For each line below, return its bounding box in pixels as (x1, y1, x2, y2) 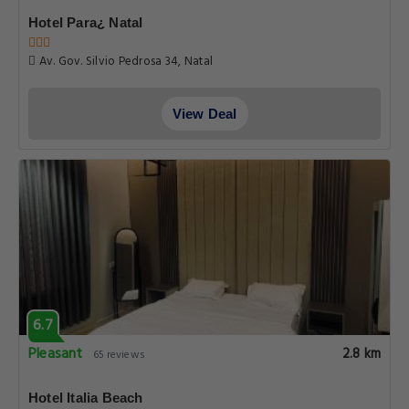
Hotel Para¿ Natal (28, 15, 143, 30)
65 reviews (92, 346, 145, 364)
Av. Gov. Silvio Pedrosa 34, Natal (36, 52, 214, 71)
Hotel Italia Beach (28, 390, 143, 405)
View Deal (172, 106, 237, 121)
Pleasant (28, 342, 83, 366)
